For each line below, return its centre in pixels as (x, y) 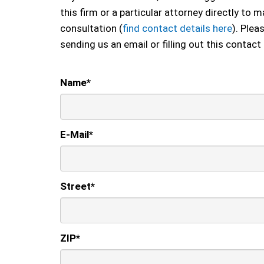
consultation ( (91, 28)
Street (75, 187)
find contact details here (177, 28)
